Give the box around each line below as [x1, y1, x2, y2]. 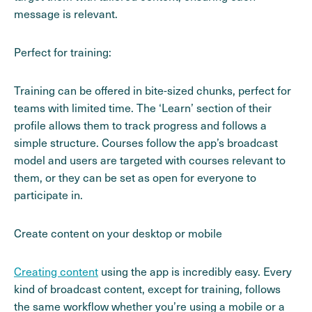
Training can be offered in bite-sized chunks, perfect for [14, 82, 291, 97]
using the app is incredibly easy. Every [98, 263, 292, 279]
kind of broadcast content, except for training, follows [14, 281, 281, 296]
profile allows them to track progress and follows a [14, 117, 267, 132]
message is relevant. [14, 6, 118, 21]
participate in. [14, 187, 83, 202]
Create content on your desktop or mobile [14, 225, 222, 240]
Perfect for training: [14, 44, 111, 59]
